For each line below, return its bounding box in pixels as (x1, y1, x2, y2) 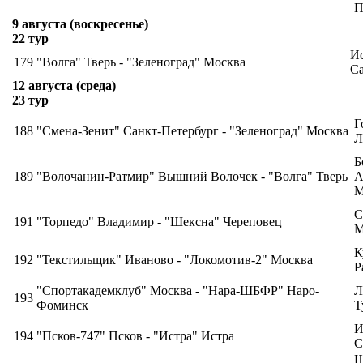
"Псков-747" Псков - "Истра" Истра (36, 329, 234, 343)
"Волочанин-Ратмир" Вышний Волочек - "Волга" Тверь (36, 169, 348, 183)
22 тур (12, 32, 49, 45)
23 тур (12, 93, 49, 107)
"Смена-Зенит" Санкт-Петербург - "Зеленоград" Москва (36, 124, 348, 138)
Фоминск (36, 298, 88, 312)
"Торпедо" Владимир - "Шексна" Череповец (36, 215, 282, 228)
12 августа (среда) (12, 79, 116, 92)
